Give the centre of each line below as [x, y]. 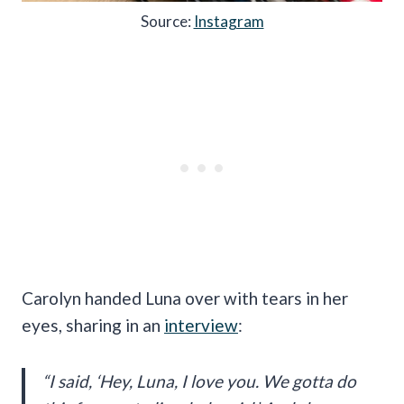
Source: [167, 22]
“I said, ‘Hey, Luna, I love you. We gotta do [199, 381]
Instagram [229, 22]
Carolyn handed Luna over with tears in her [185, 298]
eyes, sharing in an [93, 326]
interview [201, 326]
